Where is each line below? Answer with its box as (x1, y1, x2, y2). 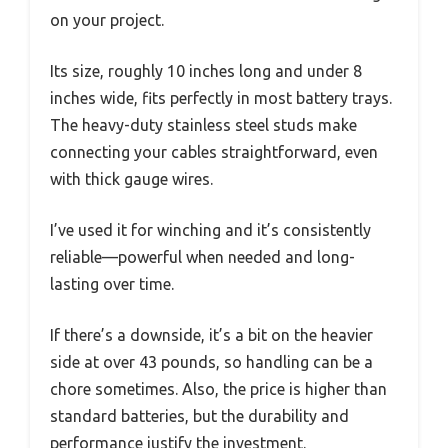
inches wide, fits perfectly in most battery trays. (50, 89, 392, 108)
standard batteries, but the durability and (50, 407, 349, 426)
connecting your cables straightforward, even (50, 143, 378, 162)
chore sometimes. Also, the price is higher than (50, 380, 387, 399)
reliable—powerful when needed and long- (50, 248, 355, 267)
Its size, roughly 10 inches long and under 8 (50, 62, 362, 81)
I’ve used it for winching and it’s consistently (50, 221, 371, 240)
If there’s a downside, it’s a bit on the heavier (50, 326, 373, 345)
